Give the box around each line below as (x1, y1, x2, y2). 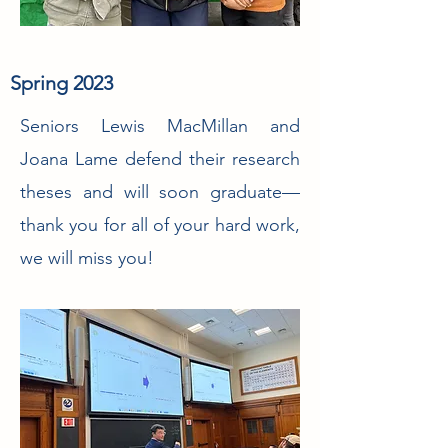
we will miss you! (20, 247, 154, 269)
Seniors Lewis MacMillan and (20, 115, 300, 137)
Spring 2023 (10, 71, 113, 95)
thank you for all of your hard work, (20, 214, 300, 236)
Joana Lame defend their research (20, 148, 300, 170)
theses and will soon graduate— (20, 181, 300, 203)
